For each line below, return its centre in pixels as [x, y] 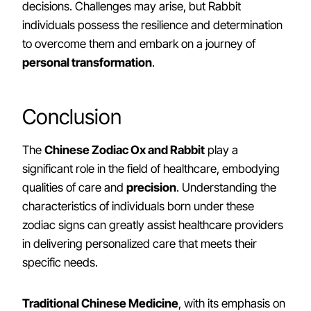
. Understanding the [226, 187]
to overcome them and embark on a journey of [139, 44]
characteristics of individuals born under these [138, 206]
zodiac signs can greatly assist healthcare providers [153, 225]
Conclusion [72, 117]
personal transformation [87, 62]
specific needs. [60, 262]
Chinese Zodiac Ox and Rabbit [125, 150]
